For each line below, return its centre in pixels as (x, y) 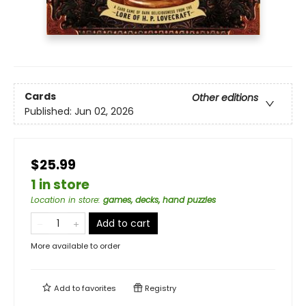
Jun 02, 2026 (104, 111)
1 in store (60, 185)
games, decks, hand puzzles (159, 200)
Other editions (225, 97)
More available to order (75, 246)
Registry (159, 289)
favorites (99, 289)
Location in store (65, 200)
